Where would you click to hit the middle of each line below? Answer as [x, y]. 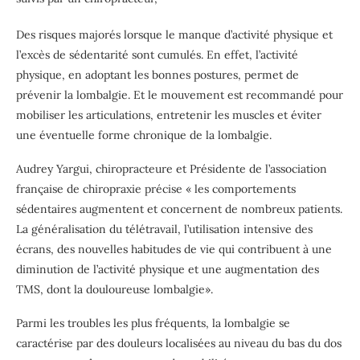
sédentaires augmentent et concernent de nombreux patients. [179, 209]
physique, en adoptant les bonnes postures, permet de [157, 74]
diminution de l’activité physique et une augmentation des [168, 269]
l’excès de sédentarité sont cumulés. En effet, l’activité [157, 54]
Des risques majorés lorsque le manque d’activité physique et [174, 34]
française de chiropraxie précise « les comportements [156, 188]
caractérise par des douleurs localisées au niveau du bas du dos [179, 343]
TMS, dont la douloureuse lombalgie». [115, 289]
